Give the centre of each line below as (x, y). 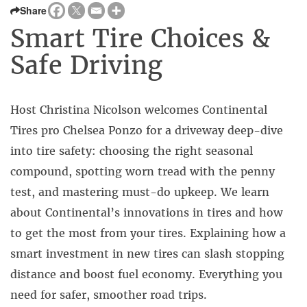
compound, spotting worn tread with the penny (143, 171)
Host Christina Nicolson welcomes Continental (139, 110)
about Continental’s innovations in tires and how (147, 212)
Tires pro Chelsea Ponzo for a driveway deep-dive (147, 130)
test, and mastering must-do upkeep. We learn (140, 192)
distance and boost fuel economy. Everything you (146, 274)
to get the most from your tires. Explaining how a (148, 233)
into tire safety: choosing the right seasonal (132, 151)
